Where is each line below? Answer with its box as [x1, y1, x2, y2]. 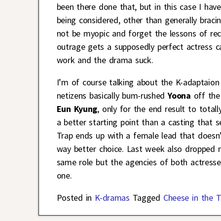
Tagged [132, 192, 160, 204]
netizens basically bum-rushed [56, 90, 165, 102]
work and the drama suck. [56, 54, 153, 66]
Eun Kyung [56, 103, 98, 115]
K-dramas [95, 192, 130, 204]
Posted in [56, 192, 92, 204]
